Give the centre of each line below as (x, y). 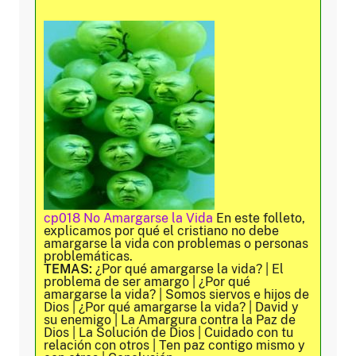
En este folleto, (259, 219)
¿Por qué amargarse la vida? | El (188, 269)
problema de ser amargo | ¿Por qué (147, 282)
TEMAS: (68, 269)
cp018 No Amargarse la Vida (128, 219)
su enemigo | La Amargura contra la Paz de (170, 320)
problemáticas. (88, 257)
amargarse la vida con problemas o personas (176, 244)
